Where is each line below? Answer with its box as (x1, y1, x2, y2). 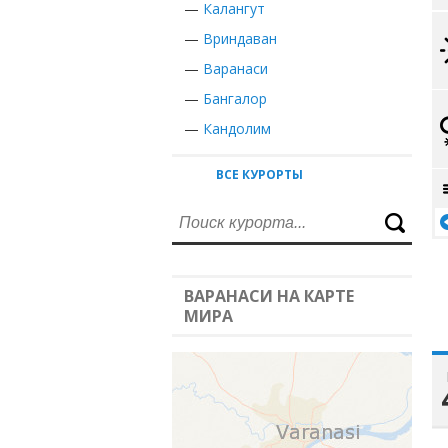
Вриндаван (203, 29, 277, 48)
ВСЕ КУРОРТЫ (216, 166, 303, 183)
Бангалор (203, 89, 267, 108)
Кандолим (203, 119, 271, 138)
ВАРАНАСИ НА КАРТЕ (184, 285, 354, 307)
